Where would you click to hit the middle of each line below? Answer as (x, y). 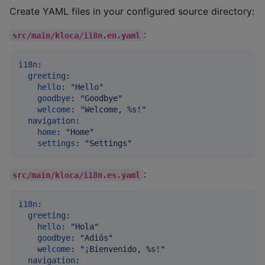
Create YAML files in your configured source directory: (132, 12)
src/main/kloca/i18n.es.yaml (77, 175)
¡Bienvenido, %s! (122, 249)
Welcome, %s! (113, 110)
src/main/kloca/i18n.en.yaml (77, 35)
